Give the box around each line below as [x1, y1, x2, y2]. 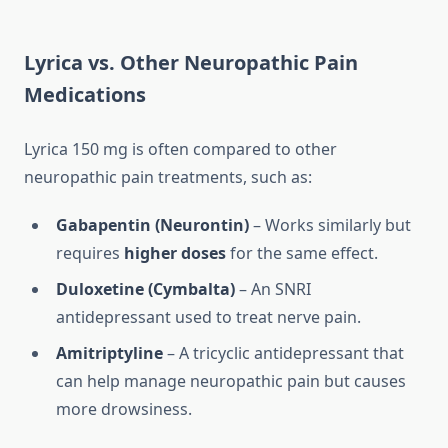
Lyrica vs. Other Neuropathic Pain [24, 49, 358, 77]
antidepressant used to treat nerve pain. [56, 306, 361, 329]
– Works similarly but [249, 214, 411, 237]
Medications [24, 81, 146, 109]
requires [56, 242, 124, 265]
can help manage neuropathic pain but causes [56, 370, 406, 393]
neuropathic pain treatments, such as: [24, 166, 312, 189]
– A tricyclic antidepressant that [163, 342, 404, 365]
